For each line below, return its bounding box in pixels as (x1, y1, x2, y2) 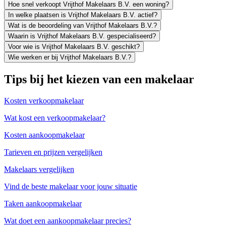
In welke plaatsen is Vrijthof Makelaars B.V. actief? (8, 11, 157, 19)
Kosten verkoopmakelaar (4, 96, 84, 105)
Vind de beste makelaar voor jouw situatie (4, 182, 137, 191)
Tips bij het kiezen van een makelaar (4, 72, 194, 86)
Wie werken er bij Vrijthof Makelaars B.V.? (8, 53, 131, 61)
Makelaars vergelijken (4, 164, 74, 174)
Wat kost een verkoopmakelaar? (4, 113, 105, 122)
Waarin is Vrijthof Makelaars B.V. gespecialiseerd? (8, 32, 156, 40)
